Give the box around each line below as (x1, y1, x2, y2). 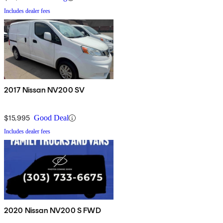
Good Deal (34, 113, 69, 122)
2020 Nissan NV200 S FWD (4, 206, 101, 216)
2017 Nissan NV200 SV (4, 85, 85, 95)
